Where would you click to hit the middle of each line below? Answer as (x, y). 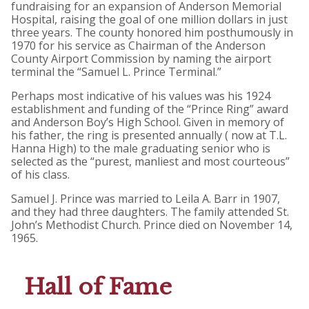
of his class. (40, 175)
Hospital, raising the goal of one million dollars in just (149, 20)
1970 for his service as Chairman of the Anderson (138, 46)
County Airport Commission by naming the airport (141, 59)
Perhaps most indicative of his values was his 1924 (141, 96)
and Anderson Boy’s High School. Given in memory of (148, 122)
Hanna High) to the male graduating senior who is (141, 149)
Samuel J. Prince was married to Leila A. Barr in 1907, (146, 199)
